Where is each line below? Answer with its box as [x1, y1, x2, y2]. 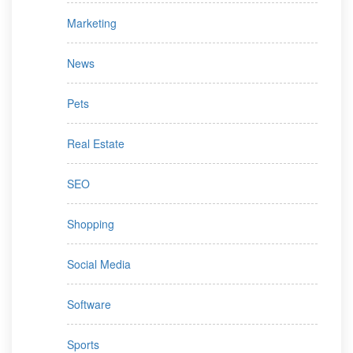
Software [67, 295, 111, 312]
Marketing [67, 14, 117, 31]
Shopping [67, 215, 114, 232]
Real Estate [67, 135, 124, 151]
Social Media [67, 255, 131, 272]
